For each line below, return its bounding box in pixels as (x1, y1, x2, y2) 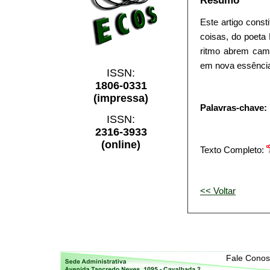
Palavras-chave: (200, 102, 267, 113)
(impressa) (93, 92, 148, 105)
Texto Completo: (200, 144, 266, 155)
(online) (101, 139, 140, 151)
